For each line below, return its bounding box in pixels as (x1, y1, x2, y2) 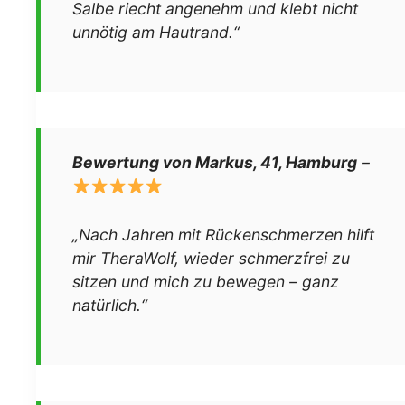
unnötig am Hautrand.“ (72, 22, 240, 42)
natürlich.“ (72, 295, 147, 315)
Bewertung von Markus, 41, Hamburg (72, 152, 357, 172)
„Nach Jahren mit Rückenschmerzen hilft (72, 224, 374, 244)
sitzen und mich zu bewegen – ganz (72, 271, 339, 291)
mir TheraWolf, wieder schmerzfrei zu (72, 248, 350, 268)
